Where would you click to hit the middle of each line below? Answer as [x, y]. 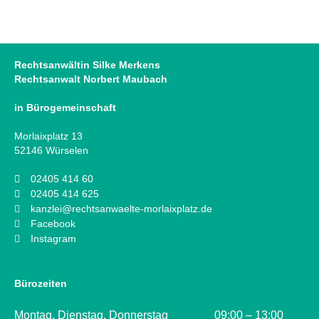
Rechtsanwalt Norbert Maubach [91, 79]
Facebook [53, 224]
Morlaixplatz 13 [48, 136]
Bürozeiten [41, 283]
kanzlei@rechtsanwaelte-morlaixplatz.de [121, 209]
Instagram [53, 239]
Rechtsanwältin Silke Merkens [87, 65]
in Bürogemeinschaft [65, 108]
